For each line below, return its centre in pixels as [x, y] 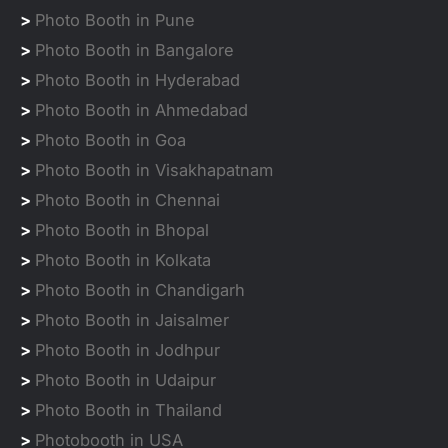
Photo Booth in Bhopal [122, 229]
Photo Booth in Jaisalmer [132, 319]
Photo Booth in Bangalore [134, 49]
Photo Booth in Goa [110, 139]
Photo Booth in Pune [115, 19]
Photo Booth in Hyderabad [137, 79]
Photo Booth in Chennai [127, 199]
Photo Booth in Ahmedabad [141, 109]
